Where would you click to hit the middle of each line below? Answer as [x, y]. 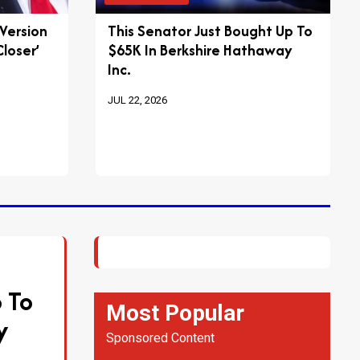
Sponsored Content [160, 338]
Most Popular [175, 313]
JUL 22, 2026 [137, 100]
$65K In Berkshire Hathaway [200, 51]
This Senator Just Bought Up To [210, 31]
